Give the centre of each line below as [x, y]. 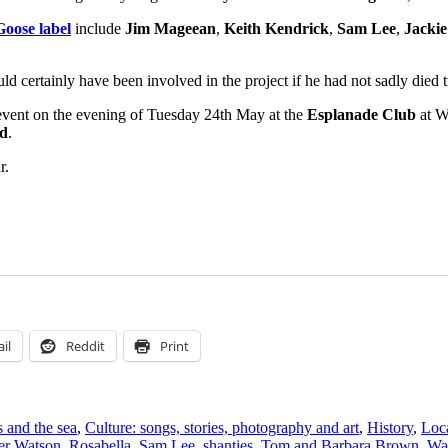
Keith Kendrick [276, 28]
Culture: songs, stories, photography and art [222, 427]
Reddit [85, 345]
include [98, 28]
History [390, 427]
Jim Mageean [170, 28]
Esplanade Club [363, 114]
